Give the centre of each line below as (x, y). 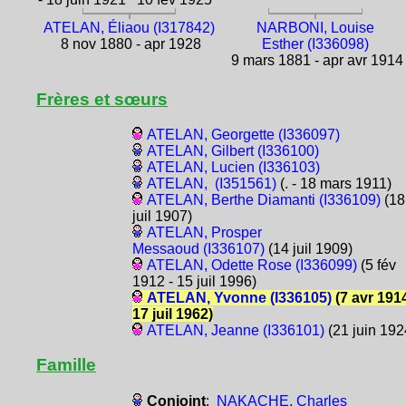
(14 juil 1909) (308, 249)
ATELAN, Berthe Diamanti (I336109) (263, 200)
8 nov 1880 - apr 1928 (130, 44)
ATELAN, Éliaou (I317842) (130, 28)
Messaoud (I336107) (198, 249)
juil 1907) (162, 217)
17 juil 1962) (172, 314)
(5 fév (376, 266)
